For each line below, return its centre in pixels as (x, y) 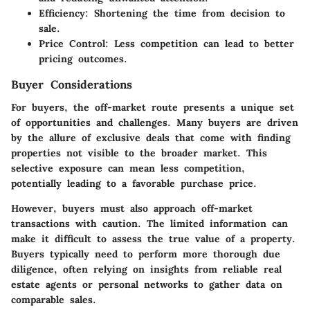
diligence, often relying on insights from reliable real (146, 269)
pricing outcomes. (83, 59)
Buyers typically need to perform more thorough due (146, 254)
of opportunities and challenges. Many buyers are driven (155, 122)
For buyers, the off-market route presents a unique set (153, 107)
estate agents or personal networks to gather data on (147, 284)
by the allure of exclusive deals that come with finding (151, 137)
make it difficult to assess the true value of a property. (153, 238)
